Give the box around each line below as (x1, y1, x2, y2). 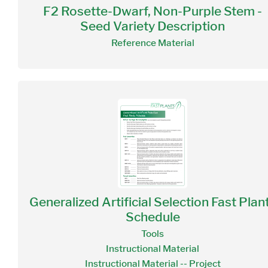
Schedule (125, 211, 180, 223)
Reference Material (111, 38, 194, 48)
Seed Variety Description (80, 19, 225, 32)
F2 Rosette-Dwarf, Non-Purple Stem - (43, 4, 262, 17)
